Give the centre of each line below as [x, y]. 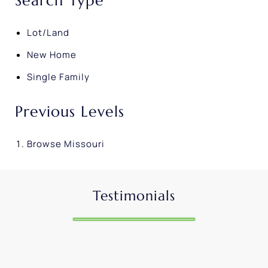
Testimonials [134, 196]
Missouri [84, 144]
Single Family [58, 77]
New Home [52, 55]
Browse [45, 144]
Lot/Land [48, 33]
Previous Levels [70, 112]
